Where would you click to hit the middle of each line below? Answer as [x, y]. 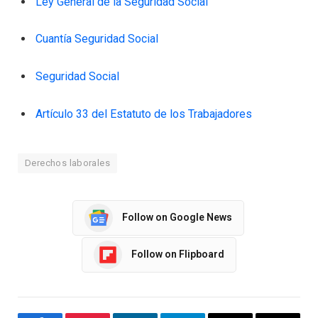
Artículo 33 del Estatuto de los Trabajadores [144, 114]
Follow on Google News [177, 218]
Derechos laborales [68, 163]
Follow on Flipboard [178, 254]
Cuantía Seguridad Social [97, 39]
